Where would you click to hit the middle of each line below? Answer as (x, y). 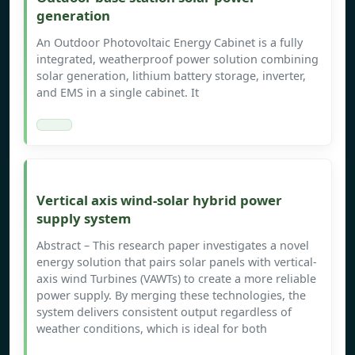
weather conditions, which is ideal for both (152, 329)
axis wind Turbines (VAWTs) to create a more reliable (176, 279)
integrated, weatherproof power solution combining (177, 59)
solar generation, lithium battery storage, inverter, (171, 76)
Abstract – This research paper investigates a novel (173, 246)
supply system (84, 219)
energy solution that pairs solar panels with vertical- (177, 262)
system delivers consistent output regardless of (164, 312)
